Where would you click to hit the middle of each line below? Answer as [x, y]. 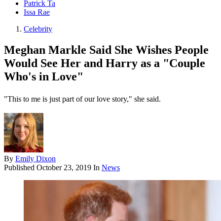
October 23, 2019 [64, 168]
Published [20, 168]
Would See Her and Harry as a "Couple [105, 63]
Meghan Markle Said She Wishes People [106, 50]
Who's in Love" [44, 77]
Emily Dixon [36, 159]
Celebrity [38, 29]
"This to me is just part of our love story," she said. [82, 99]
